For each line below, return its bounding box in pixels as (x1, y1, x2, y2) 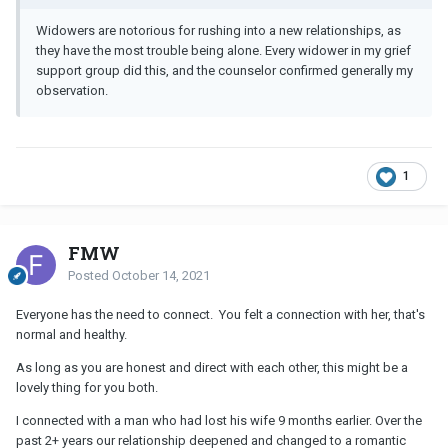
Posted (68, 268, 112, 284)
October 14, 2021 (112, 268, 210, 284)
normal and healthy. (16, 327, 127, 343)
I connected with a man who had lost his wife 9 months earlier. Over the (16, 413, 422, 429)
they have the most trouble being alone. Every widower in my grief (36, 43, 411, 59)
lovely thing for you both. (16, 380, 161, 396)
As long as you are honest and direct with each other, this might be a (16, 360, 408, 376)
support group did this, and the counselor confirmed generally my (36, 63, 413, 79)
